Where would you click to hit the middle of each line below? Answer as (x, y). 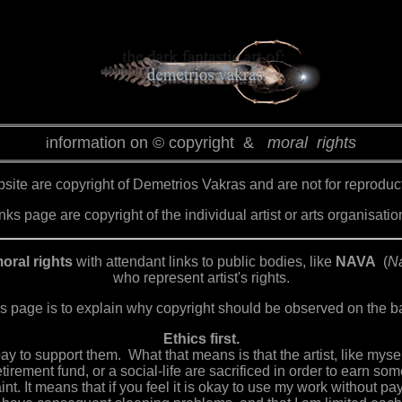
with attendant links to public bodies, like (204, 262)
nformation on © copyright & (158, 143)
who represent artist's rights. (201, 278)
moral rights (312, 143)
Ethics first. (201, 339)
